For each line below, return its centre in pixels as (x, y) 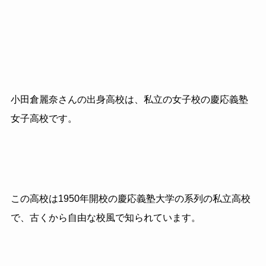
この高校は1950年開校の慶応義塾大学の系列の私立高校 (130, 199)
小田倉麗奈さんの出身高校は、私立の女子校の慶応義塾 (129, 99)
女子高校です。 (44, 118)
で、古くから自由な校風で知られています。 (105, 218)
